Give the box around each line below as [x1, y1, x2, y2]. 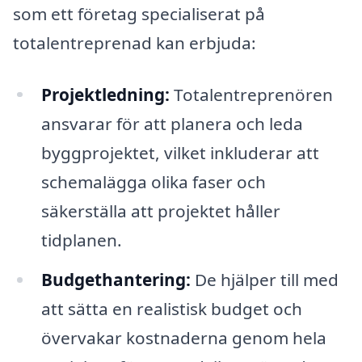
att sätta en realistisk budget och [40, 297, 302, 321]
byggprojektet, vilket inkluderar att [40, 141, 319, 164]
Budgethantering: [40, 268, 191, 292]
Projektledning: [40, 82, 170, 106]
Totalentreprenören [169, 82, 333, 106]
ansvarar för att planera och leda [40, 112, 303, 135]
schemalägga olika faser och [40, 170, 266, 193]
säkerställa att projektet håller [40, 199, 280, 222]
